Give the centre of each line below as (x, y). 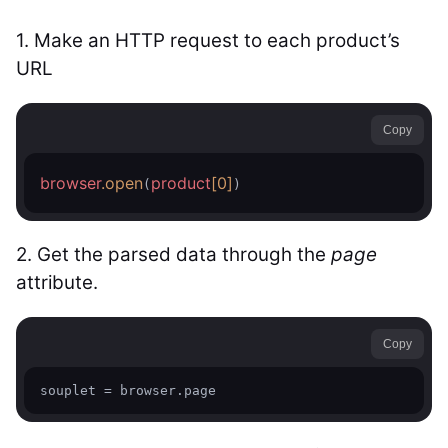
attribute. (57, 282)
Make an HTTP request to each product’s (217, 40)
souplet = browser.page (128, 390)
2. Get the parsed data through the (173, 254)
